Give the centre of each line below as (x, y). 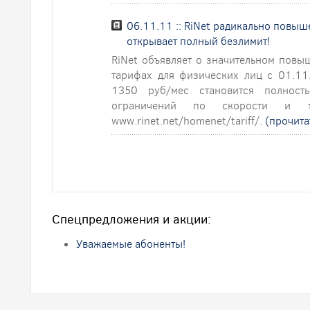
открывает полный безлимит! (198, 41)
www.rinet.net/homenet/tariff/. (188, 121)
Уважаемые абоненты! (131, 244)
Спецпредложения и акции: (131, 219)
